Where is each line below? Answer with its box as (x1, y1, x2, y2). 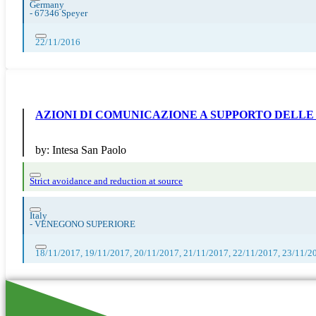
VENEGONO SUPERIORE (35, 219, 135, 229)
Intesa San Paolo (52, 143, 126, 156)
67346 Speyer (35, 8, 87, 18)
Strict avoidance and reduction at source (30, 176, 183, 186)
